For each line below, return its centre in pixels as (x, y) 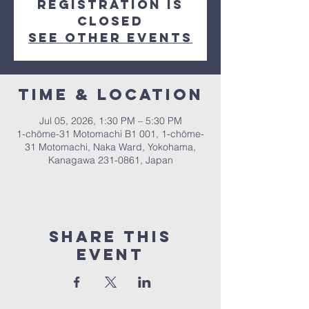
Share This (110, 237)
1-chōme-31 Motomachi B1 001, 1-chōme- (110, 134)
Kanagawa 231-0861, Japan (110, 160)
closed (110, 21)
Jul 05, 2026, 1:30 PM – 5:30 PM (110, 121)
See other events (110, 38)
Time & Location (110, 94)
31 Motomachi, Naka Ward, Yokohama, (110, 147)
